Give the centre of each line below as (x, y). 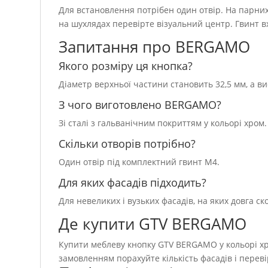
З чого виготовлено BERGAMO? (140, 105)
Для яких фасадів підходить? (133, 182)
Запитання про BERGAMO (155, 47)
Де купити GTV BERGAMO (153, 224)
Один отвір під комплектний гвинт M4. (139, 162)
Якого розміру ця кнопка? (126, 66)
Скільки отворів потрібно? (127, 144)
